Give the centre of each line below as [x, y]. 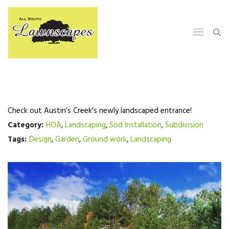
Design [40, 140]
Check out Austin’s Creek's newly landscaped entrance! [100, 111]
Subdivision [184, 125]
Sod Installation [135, 125]
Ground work [105, 140]
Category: [26, 125]
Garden [67, 140]
